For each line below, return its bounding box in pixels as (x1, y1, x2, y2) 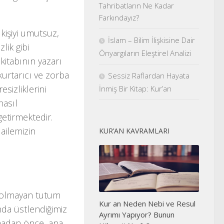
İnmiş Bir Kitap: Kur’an (99, 83, 171, 93)
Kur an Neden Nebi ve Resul (99, 198, 195, 208)
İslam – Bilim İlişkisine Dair (108, 34, 195, 45)
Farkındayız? (99, 12, 139, 22)
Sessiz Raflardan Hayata (108, 70, 189, 80)
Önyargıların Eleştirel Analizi (99, 47, 193, 58)
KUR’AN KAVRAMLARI (99, 125, 169, 135)
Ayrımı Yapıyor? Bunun (99, 209, 174, 219)
